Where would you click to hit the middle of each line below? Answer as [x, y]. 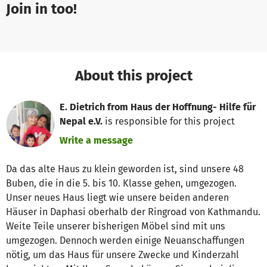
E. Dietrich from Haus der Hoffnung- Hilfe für [158, 107]
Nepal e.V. [81, 121]
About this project [133, 76]
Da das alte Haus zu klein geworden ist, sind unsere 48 [125, 169]
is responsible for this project [169, 121]
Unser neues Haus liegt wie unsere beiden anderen [117, 197]
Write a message [97, 140]
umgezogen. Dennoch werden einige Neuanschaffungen [125, 240]
